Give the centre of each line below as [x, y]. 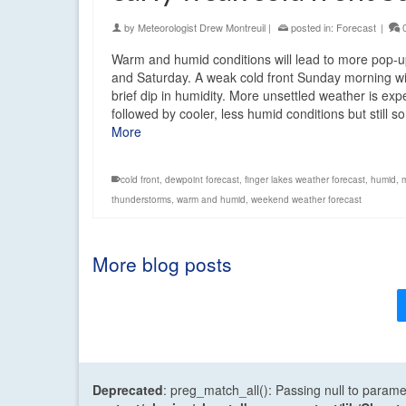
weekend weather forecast [306, 199]
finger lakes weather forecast [305, 179]
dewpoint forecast [202, 179]
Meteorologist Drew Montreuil [202, 27]
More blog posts [162, 263]
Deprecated [128, 389]
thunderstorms [141, 199]
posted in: [312, 27]
